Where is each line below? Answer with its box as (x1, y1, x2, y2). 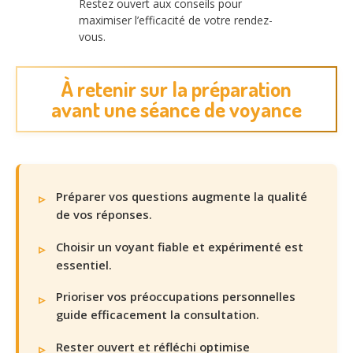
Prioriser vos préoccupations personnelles (56, 288, 295, 305)
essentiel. (56, 256, 112, 273)
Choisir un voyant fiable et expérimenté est (56, 238, 303, 255)
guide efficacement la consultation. (56, 307, 259, 323)
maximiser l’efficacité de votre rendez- (79, 13, 273, 28)
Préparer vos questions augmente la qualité (56, 188, 307, 204)
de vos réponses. (56, 206, 152, 222)
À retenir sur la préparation (61, 75, 292, 102)
